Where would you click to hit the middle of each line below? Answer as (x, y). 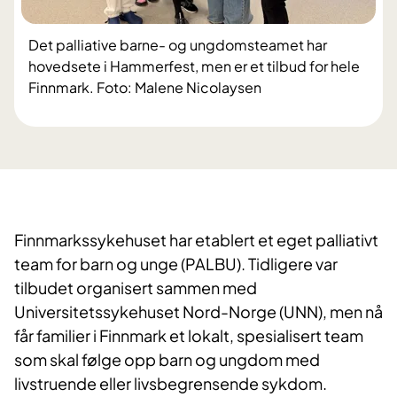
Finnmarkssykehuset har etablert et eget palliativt (196, 240)
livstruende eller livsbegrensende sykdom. (171, 384)
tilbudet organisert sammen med (136, 288)
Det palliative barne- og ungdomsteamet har (178, 45)
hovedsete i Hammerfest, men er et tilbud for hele (194, 66)
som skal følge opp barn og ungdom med (167, 360)
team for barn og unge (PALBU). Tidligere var (176, 264)
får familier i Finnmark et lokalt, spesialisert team (189, 336)
